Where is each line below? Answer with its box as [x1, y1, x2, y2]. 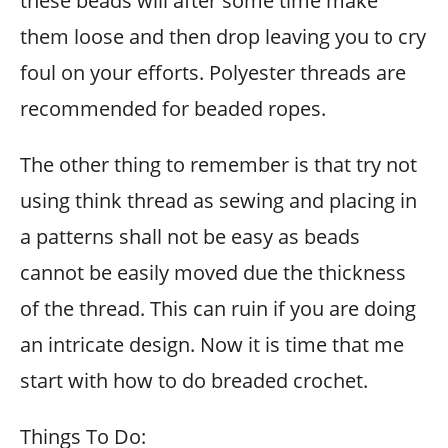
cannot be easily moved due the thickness [20, 259, 406, 286]
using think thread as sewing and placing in [20, 187, 417, 214]
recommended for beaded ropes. [20, 95, 326, 122]
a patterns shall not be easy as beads [20, 223, 360, 250]
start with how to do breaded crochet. [20, 367, 368, 394]
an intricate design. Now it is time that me [20, 331, 404, 358]
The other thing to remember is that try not [20, 151, 417, 178]
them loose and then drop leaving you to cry [20, 23, 426, 50]
